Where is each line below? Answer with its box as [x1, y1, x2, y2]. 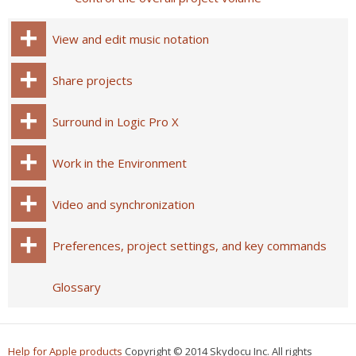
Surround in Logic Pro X [52, 114, 179, 130]
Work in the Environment [52, 155, 187, 171]
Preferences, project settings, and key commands [52, 238, 327, 253]
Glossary [52, 279, 101, 295]
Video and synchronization [52, 196, 195, 212]
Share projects [52, 72, 133, 88]
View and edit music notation [52, 31, 209, 47]
